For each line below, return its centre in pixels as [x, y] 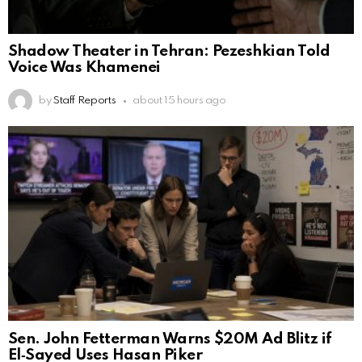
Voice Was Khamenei [84, 68]
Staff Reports [84, 101]
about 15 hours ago [179, 101]
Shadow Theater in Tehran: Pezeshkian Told [169, 52]
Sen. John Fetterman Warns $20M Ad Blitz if [170, 339]
